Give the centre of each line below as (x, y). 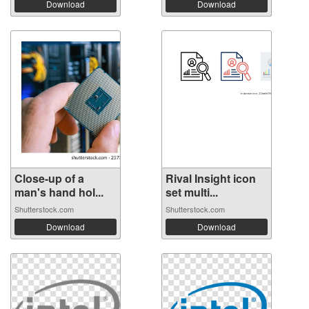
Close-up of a (49, 179)
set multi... (192, 192)
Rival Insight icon (211, 179)
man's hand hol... (59, 192)
